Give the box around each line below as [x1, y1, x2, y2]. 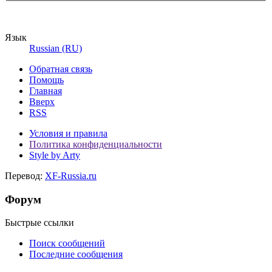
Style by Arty [29, 150, 80, 161]
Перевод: [5, 171, 45, 182]
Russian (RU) [29, 43, 82, 54]
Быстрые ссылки [5, 217, 74, 228]
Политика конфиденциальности [29, 139, 162, 150]
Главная [29, 86, 62, 97]
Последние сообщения [29, 249, 123, 260]
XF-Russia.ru [45, 171, 97, 182]
